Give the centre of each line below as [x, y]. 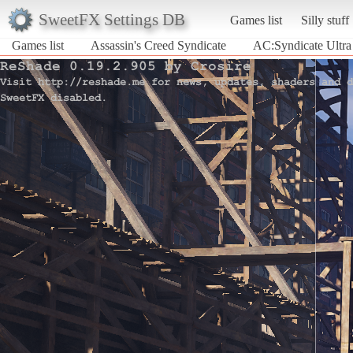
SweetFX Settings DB [111, 19]
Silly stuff [325, 20]
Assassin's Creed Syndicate [158, 45]
